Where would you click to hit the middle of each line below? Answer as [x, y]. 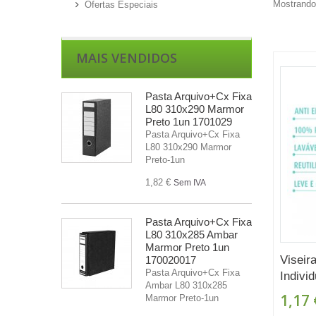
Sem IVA [190, 182]
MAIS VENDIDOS [127, 57]
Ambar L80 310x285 [186, 285]
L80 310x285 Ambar [192, 234]
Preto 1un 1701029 [189, 121]
